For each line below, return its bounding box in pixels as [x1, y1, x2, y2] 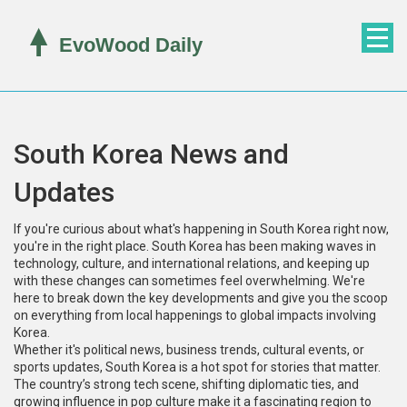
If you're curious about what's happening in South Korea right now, [14, 222, 389, 236]
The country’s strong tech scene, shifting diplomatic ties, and [14, 377, 359, 392]
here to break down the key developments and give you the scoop [14, 291, 388, 305]
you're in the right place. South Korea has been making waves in [14, 239, 376, 253]
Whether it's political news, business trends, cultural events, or [14, 342, 364, 357]
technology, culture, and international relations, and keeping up [14, 256, 370, 271]
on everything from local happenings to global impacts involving [14, 308, 376, 323]
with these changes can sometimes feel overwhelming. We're [14, 273, 365, 288]
